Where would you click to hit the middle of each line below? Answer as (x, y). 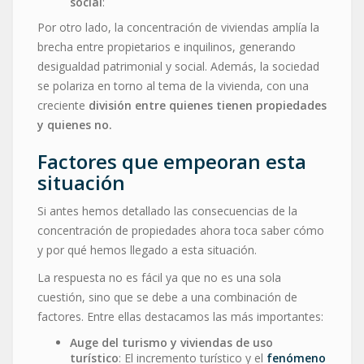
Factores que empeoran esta (172, 161)
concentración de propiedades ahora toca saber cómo (181, 230)
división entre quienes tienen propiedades (208, 105)
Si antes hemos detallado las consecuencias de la (167, 210)
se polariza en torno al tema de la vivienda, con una (173, 85)
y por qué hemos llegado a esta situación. (147, 249)
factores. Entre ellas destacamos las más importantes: (180, 316)
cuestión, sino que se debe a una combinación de (167, 297)
